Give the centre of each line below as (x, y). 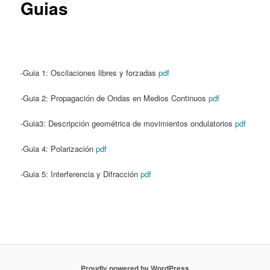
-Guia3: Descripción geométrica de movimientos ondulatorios (128, 123)
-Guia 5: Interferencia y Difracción (81, 174)
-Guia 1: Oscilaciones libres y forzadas (90, 72)
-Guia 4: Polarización (58, 149)
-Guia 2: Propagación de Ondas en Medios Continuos (115, 98)
